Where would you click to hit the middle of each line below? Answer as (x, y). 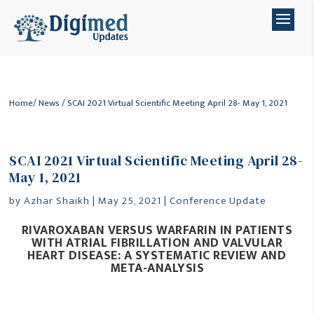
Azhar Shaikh (57, 201)
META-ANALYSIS (157, 268)
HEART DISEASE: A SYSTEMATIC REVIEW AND (157, 256)
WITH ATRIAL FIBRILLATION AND (127, 243)
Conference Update (218, 201)
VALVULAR (253, 243)
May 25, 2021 (130, 201)
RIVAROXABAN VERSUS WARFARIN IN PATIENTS (157, 231)
